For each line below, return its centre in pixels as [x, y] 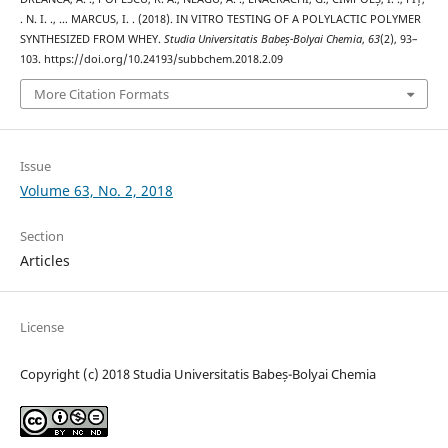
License [41, 326]
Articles [44, 260]
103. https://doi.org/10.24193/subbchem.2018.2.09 [151, 58]
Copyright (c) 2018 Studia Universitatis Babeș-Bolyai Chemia [197, 373]
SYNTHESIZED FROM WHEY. [91, 38]
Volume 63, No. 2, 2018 [96, 190]
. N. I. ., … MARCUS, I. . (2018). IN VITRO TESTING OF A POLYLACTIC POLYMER [220, 18]
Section [41, 235]
